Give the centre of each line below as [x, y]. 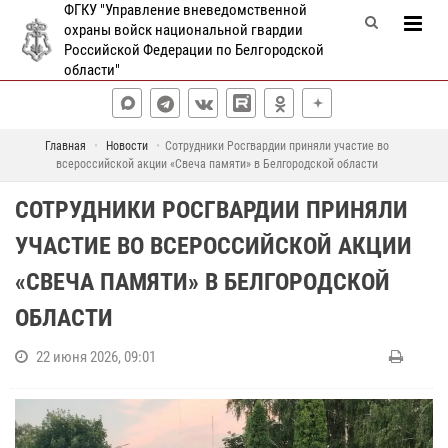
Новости [126, 146]
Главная [65, 146]
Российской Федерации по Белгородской [194, 50]
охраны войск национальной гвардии [183, 30]
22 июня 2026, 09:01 [96, 357]
